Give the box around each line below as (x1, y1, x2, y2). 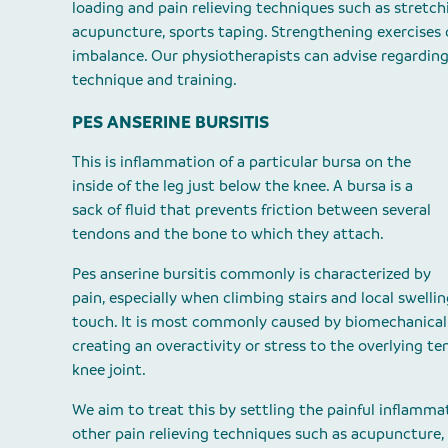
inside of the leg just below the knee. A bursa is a (72, 174, 413, 195)
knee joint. (72, 358, 146, 379)
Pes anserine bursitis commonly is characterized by (72, 262, 431, 283)
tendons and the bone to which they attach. (72, 222, 384, 243)
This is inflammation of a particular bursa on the (72, 150, 411, 171)
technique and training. (72, 69, 237, 90)
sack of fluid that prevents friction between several (72, 198, 431, 219)
